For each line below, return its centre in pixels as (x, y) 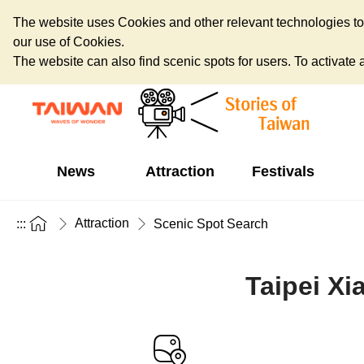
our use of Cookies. (69, 42)
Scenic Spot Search (211, 223)
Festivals (283, 171)
